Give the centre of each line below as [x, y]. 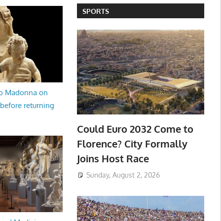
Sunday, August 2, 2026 [123, 175]
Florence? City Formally [132, 144]
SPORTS [95, 11]
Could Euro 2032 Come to [135, 129]
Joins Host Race [113, 159]
